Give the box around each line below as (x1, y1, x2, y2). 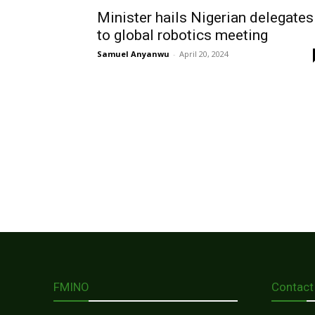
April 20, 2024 (179, 49, 229, 60)
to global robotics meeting (97, 27, 268, 44)
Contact (271, 280, 314, 295)
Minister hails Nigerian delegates (97, 9, 314, 27)
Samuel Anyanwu (97, 49, 169, 60)
